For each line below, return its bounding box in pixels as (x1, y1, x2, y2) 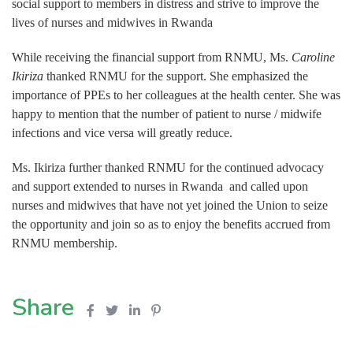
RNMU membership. (12, 236, 117, 251)
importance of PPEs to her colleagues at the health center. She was (12, 88, 340, 102)
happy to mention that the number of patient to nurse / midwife (12, 107, 321, 121)
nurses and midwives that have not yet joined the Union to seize (12, 199, 328, 213)
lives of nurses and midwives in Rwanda (12, 16, 213, 30)
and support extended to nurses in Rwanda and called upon (12, 180, 308, 194)
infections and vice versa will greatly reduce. (12, 126, 232, 140)
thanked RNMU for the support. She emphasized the (46, 69, 308, 84)
